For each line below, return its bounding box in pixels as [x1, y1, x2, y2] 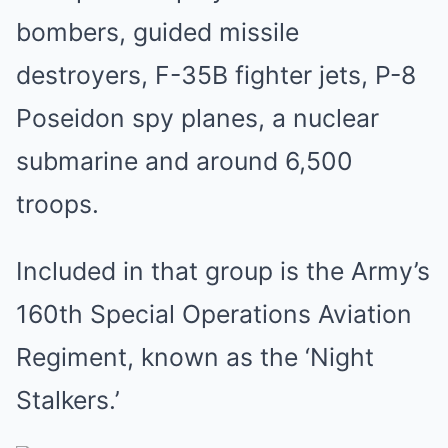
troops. [16, 189, 99, 219]
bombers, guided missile [16, 17, 299, 47]
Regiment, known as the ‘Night [16, 342, 374, 372]
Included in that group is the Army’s [16, 256, 430, 286]
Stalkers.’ [16, 385, 120, 415]
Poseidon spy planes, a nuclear [16, 103, 379, 133]
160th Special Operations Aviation [16, 299, 412, 329]
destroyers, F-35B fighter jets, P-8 [16, 60, 416, 90]
